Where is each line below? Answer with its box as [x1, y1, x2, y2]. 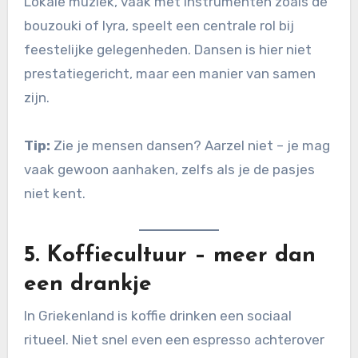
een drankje [23, 272, 152, 296]
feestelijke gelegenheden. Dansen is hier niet [23, 42, 312, 58]
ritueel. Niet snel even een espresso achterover [23, 332, 324, 348]
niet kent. [23, 185, 86, 202]
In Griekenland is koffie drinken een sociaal [23, 308, 292, 324]
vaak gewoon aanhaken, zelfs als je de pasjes [23, 161, 315, 178]
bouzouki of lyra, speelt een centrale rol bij [23, 18, 294, 34]
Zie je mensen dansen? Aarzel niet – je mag [50, 137, 330, 154]
